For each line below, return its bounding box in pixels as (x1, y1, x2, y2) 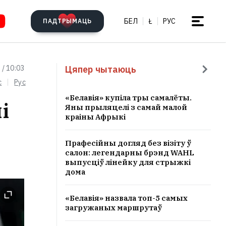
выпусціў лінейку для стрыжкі (65, 157, 191, 167)
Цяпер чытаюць (65, 63, 137, 75)
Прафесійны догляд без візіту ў (65, 138, 191, 148)
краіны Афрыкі (65, 112, 126, 122)
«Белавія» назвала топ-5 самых (65, 193, 188, 203)
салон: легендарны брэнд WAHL (65, 148, 194, 157)
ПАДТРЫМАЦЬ (42, 17, 92, 25)
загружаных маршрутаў (65, 203, 162, 212)
